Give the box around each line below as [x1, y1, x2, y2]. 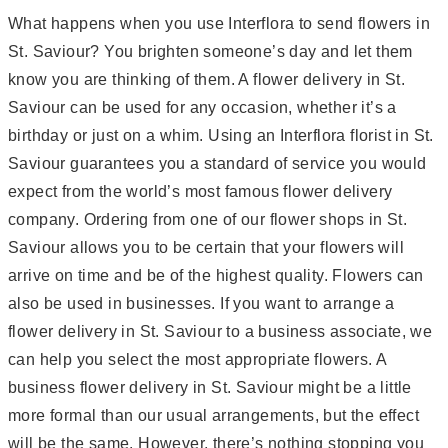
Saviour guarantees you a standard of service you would [8, 154, 427, 172]
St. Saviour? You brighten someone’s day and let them [8, 42, 413, 60]
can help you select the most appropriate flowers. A [8, 350, 387, 368]
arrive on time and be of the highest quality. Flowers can [8, 266, 424, 284]
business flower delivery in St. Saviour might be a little [8, 378, 412, 396]
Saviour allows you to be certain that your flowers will [8, 238, 404, 256]
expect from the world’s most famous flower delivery [8, 182, 393, 200]
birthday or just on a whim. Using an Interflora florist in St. [8, 126, 434, 144]
